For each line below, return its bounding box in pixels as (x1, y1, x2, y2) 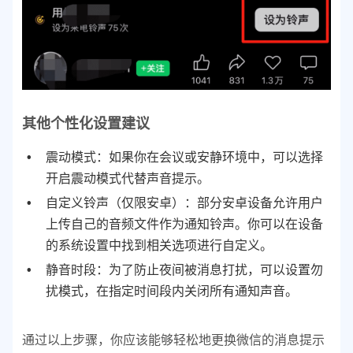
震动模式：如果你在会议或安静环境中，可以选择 (46, 150, 323, 164)
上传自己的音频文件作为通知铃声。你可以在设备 (46, 217, 323, 231)
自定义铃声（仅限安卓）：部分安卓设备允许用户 (46, 195, 323, 210)
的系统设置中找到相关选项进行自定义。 (46, 238, 273, 252)
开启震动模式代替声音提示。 (46, 171, 210, 185)
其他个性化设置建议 (22, 115, 150, 132)
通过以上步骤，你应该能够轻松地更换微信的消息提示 (22, 333, 325, 347)
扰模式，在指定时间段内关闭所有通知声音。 (46, 284, 298, 298)
